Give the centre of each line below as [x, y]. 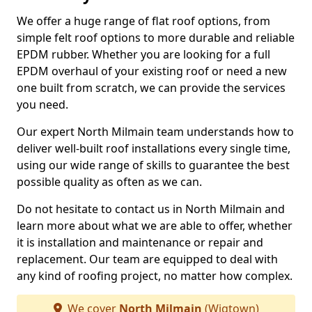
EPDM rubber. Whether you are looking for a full [143, 54]
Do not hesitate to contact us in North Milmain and [151, 209]
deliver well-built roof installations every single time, [154, 148]
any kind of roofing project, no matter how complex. [155, 276]
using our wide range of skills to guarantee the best [153, 165]
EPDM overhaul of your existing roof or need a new [152, 71]
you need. [42, 104]
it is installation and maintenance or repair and [140, 242]
